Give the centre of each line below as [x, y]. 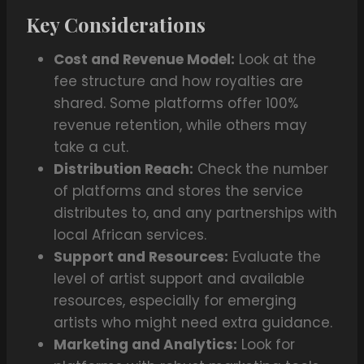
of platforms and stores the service [178, 191]
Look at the [275, 60]
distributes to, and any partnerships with [195, 213]
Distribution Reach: [123, 169]
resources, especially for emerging [175, 301]
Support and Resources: [141, 257]
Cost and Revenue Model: [144, 60]
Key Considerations [116, 25]
